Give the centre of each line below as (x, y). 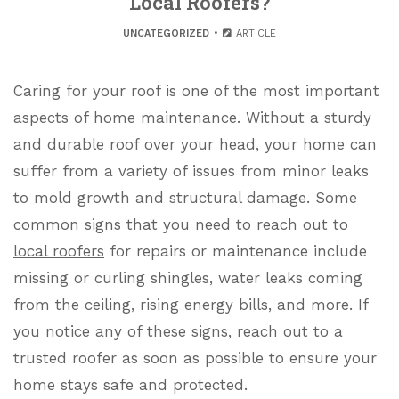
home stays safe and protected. (130, 385)
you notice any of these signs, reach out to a (178, 331)
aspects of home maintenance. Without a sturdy (192, 118)
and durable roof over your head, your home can (195, 144)
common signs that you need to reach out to (181, 224)
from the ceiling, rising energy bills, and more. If (191, 305)
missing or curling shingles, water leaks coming (188, 278)
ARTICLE (255, 33)
